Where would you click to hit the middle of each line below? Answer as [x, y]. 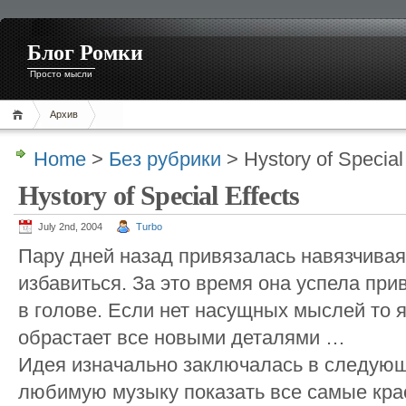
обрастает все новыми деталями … [182, 338]
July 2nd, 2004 [70, 227]
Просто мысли [61, 74]
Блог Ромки [85, 53]
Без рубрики [165, 159]
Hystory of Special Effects [159, 196]
